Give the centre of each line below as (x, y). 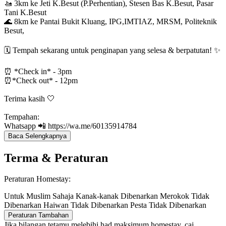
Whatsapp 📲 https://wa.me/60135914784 (70, 126)
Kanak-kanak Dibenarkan (118, 196)
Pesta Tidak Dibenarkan (168, 205)
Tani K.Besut (25, 12)
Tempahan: (22, 117)
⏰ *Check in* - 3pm (38, 71)
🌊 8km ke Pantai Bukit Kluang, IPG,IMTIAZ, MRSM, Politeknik (110, 21)
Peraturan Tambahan (38, 215)
